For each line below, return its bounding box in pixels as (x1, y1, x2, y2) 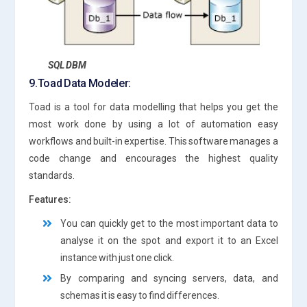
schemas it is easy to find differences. (60, 289, 220, 301)
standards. (29, 169, 75, 181)
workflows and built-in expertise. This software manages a (29, 135, 278, 147)
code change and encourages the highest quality (29, 152, 278, 164)
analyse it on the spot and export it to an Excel (60, 234, 278, 246)
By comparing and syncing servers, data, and (60, 272, 278, 284)
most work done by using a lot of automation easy (29, 118, 278, 130)
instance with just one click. (60, 251, 175, 263)
